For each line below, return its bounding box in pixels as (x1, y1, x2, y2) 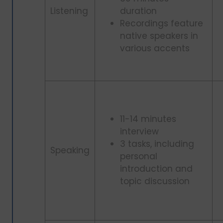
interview (120, 125, 159, 138)
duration (120, 5, 157, 17)
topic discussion (120, 175, 190, 188)
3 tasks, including (120, 138, 194, 150)
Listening (50, 5, 88, 17)
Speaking (50, 144, 90, 157)
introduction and (120, 163, 193, 175)
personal (120, 150, 157, 163)
